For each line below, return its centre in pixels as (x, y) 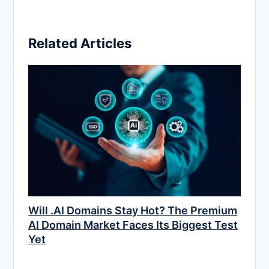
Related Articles (80, 44)
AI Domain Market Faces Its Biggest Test (133, 225)
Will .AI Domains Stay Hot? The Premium (133, 211)
